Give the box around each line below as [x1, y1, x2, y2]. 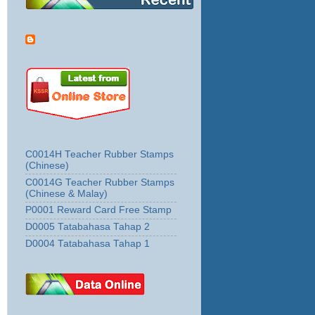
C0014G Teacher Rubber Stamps [25, 176, 174, 188]
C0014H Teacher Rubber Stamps [25, 148, 174, 160]
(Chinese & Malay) [25, 188, 108, 199]
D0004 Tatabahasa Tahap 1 [25, 238, 150, 249]
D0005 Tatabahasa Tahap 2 [25, 221, 150, 233]
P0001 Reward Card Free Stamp [25, 205, 172, 216]
